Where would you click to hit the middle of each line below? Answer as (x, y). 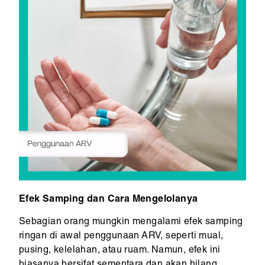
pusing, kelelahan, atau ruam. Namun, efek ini (119, 251)
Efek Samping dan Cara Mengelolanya (108, 200)
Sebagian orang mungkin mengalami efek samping (131, 223)
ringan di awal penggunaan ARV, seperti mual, (121, 237)
